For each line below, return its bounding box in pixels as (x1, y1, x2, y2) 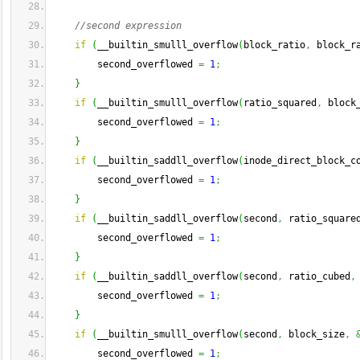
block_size (283, 329, 345, 340)
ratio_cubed (283, 271, 350, 282)
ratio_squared (243, 97, 317, 108)
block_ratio (243, 39, 305, 51)
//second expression (75, 20, 182, 31)
